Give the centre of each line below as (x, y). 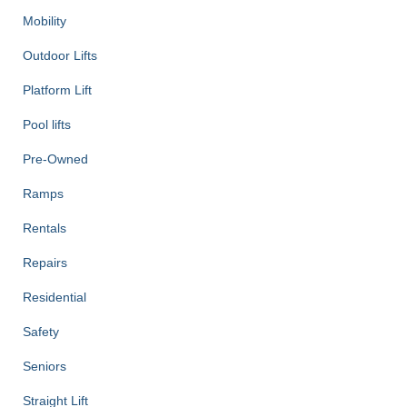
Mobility (45, 21)
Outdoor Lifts (60, 56)
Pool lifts (47, 125)
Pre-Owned (55, 159)
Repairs (45, 263)
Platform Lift (57, 90)
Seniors (45, 367)
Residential (55, 298)
